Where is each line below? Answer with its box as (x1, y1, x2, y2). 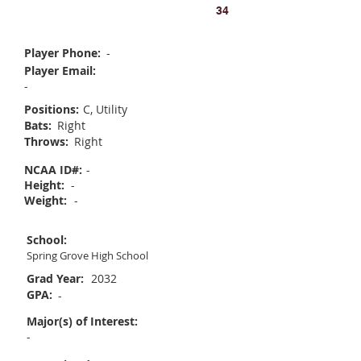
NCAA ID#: (24, 162, 82, 177)
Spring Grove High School (27, 248, 148, 263)
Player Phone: (24, 45, 101, 60)
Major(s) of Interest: (27, 313, 138, 329)
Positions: (24, 102, 79, 117)
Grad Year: (27, 271, 84, 286)
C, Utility (83, 102, 127, 117)
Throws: (24, 134, 68, 149)
